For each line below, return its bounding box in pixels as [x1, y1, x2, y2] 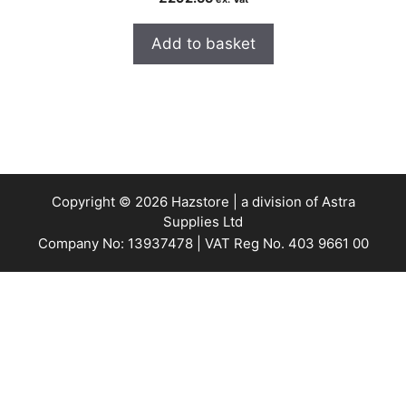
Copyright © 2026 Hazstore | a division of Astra [51, 192, 355, 210]
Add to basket [150, 34, 256, 53]
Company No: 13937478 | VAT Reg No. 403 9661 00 [37, 234, 369, 252]
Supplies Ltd [163, 212, 243, 230]
